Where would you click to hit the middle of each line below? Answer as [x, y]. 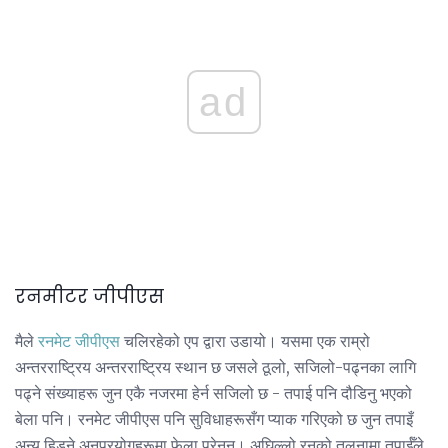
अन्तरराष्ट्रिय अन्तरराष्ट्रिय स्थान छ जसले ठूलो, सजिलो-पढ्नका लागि [215, 367]
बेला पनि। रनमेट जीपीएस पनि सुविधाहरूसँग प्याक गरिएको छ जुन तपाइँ [214, 419]
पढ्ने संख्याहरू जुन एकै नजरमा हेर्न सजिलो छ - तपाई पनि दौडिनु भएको [213, 393]
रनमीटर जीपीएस [89, 296]
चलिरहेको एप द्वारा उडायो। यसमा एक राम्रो [245, 341]
